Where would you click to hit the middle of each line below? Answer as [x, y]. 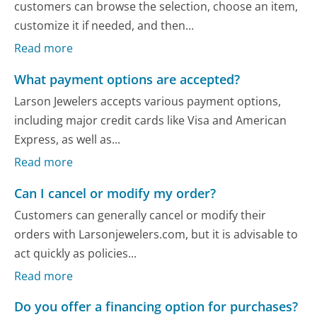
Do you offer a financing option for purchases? [156, 307]
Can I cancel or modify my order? [115, 193]
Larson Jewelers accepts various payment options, [148, 101]
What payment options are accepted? [127, 79]
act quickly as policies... [76, 253]
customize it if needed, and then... [104, 25]
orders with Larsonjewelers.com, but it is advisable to [156, 234]
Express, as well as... [68, 139]
